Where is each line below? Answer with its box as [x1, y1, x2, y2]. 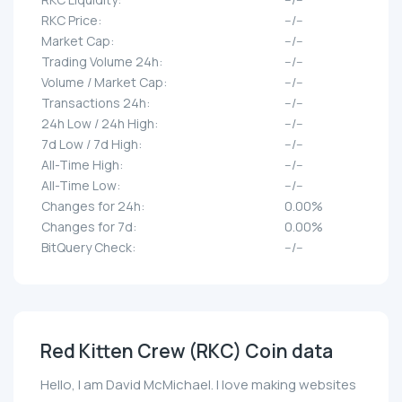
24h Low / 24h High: [41, 115, 158, 133]
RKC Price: [41, 12, 101, 30]
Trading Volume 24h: [41, 53, 162, 71]
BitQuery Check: [41, 239, 135, 257]
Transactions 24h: [41, 94, 150, 112]
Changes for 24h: [41, 197, 144, 215]
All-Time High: [41, 156, 123, 174]
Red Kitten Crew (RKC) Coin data [40, 338, 333, 364]
